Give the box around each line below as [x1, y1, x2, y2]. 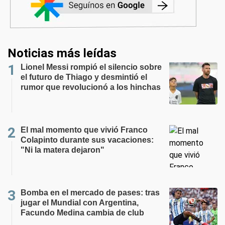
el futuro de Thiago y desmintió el [21, 73, 147, 81]
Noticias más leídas [8, 46, 117, 60]
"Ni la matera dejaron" [21, 146, 104, 154]
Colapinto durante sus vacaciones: [21, 136, 154, 144]
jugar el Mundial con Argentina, [21, 198, 139, 207]
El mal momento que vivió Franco [21, 126, 148, 134]
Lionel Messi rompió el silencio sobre [21, 63, 162, 71]
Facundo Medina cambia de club [21, 208, 144, 217]
